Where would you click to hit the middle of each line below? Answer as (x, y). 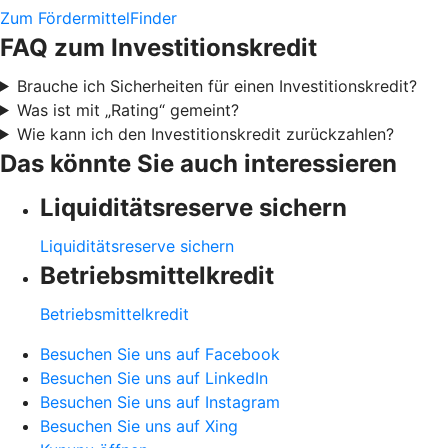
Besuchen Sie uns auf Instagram (160, 401)
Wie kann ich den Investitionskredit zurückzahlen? (205, 133)
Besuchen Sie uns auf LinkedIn (154, 377)
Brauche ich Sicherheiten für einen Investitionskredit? (216, 85)
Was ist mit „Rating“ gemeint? (127, 109)
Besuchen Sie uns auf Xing (139, 425)
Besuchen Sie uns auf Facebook (160, 353)
